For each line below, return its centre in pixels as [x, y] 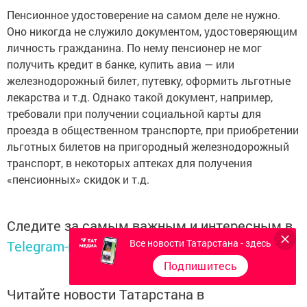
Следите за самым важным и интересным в [150, 226]
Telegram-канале [60, 246]
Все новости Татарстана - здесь [200, 243]
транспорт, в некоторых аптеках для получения [130, 163]
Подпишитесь [200, 266]
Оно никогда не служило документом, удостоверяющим [152, 32]
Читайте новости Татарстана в [106, 294]
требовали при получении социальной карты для [134, 114]
